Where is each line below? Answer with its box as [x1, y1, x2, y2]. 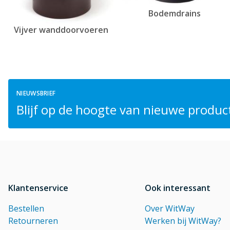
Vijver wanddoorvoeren [13, 24, 108, 36]
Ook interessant [144, 182, 210, 194]
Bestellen [8, 203, 44, 215]
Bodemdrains [148, 7, 201, 19]
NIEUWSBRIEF [16, 89, 56, 98]
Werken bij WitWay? [144, 215, 221, 227]
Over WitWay [144, 203, 195, 215]
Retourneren [8, 215, 58, 227]
